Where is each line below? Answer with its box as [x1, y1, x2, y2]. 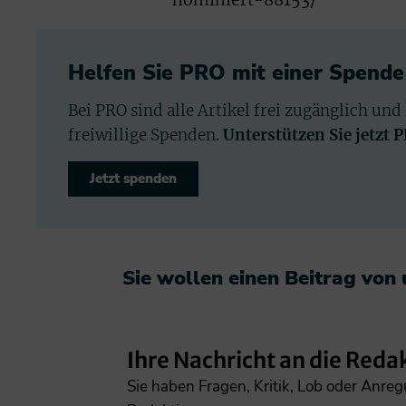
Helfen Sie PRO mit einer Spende [68, 58, 404, 87]
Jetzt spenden [90, 169, 177, 188]
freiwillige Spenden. [68, 124, 223, 145]
